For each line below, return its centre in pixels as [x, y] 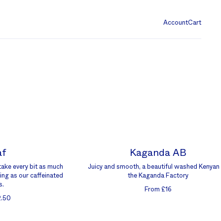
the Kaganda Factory [158, 176]
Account [176, 23]
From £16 [158, 190]
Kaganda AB [158, 153]
